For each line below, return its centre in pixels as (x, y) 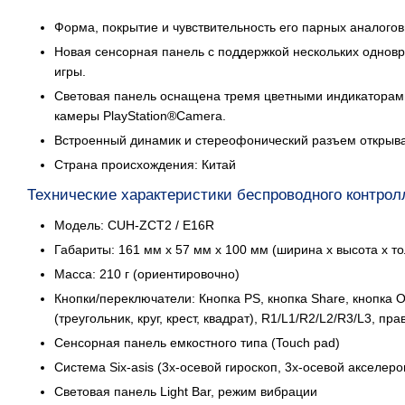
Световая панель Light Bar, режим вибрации (186, 391)
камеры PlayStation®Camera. (140, 116)
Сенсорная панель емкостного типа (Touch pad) (197, 343)
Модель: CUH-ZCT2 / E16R (134, 225)
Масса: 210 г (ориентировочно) (147, 274)
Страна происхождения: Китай (145, 165)
